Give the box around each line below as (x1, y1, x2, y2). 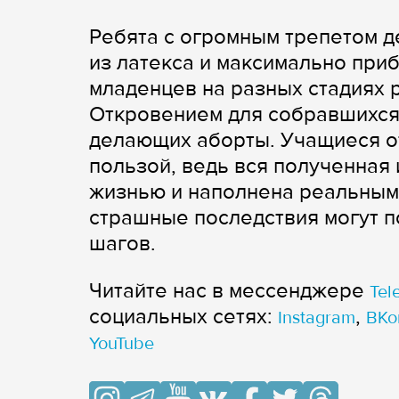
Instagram (278, 307, 355, 330)
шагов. (89, 231, 156, 257)
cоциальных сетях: (89, 304, 278, 330)
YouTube (89, 333, 154, 355)
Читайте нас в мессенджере (89, 278, 370, 305)
